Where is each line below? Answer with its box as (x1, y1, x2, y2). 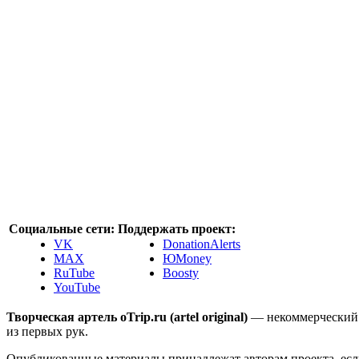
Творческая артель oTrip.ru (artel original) (6, 310, 251, 325)
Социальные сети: (9, 222, 115, 236)
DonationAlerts (163, 237, 240, 252)
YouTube (54, 280, 100, 295)
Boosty (163, 266, 199, 280)
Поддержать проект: (118, 222, 236, 236)
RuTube (54, 266, 95, 280)
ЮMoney (163, 252, 212, 266)
